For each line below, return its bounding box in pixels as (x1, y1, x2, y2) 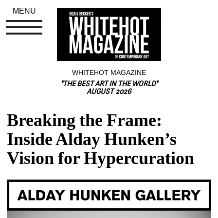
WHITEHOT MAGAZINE (72, 68, 146, 76)
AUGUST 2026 (87, 88, 131, 96)
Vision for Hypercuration (7, 148, 195, 168)
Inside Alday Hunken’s (7, 129, 177, 149)
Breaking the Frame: (7, 110, 163, 130)
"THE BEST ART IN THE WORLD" (60, 80, 158, 88)
